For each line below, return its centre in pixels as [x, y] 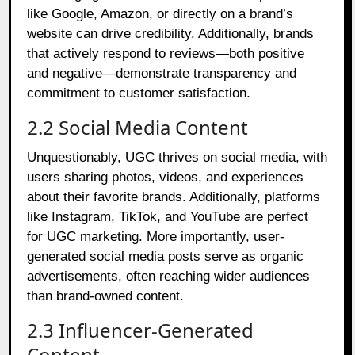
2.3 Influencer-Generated [141, 330]
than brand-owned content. [106, 296]
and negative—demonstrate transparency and [162, 73]
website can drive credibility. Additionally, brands [171, 33]
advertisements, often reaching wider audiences [169, 276]
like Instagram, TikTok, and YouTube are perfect [168, 216]
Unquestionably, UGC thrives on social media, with [177, 157]
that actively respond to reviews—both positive [166, 53]
